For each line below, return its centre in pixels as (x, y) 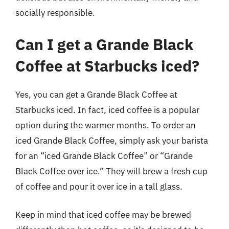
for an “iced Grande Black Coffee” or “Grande (104, 156)
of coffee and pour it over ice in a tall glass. (99, 186)
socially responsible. (55, 13)
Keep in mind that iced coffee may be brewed (103, 215)
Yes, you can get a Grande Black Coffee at (96, 94)
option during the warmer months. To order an (106, 125)
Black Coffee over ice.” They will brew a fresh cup (111, 171)
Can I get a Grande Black (104, 44)
